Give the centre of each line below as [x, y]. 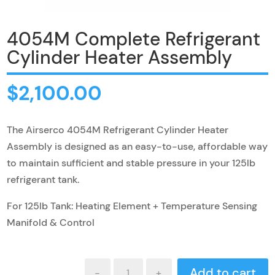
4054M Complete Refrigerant [134, 39]
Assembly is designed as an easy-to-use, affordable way [137, 146]
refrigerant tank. [43, 180]
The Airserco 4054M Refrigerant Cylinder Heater [118, 130]
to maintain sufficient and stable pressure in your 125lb [131, 163]
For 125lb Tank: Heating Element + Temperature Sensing [132, 206]
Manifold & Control [51, 223]
